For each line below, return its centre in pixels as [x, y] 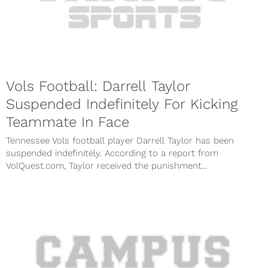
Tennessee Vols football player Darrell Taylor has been [120, 141]
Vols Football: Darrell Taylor [98, 86]
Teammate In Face [68, 122]
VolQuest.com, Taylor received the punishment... [106, 166]
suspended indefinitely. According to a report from [112, 153]
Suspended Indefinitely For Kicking [122, 104]
